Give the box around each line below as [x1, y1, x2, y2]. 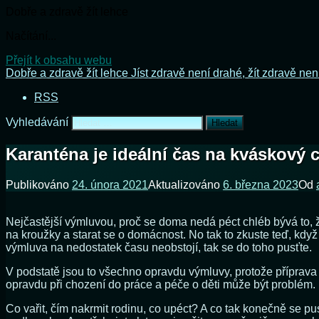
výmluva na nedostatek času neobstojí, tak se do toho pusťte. [6, 241, 312, 253]
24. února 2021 [72, 178, 148, 191]
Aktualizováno [148, 178, 223, 191]
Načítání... [6, 30, 56, 42]
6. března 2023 [223, 178, 298, 191]
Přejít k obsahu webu [6, 54, 112, 66]
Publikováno [6, 178, 72, 191]
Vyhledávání [6, 116, 68, 128]
